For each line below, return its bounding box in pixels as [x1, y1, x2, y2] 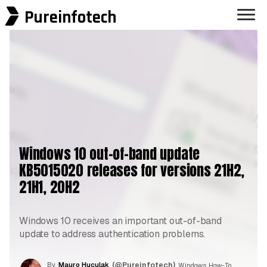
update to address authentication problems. [19, 228, 206, 241]
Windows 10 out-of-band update [19, 143, 200, 165]
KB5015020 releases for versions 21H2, [19, 160, 245, 182]
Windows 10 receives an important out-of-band [19, 215, 222, 228]
